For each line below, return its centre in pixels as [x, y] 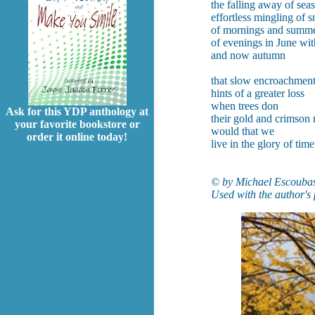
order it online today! [77, 137]
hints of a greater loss [258, 93]
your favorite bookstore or [77, 124]
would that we [243, 131]
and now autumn [248, 55]
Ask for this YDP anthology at [77, 112]
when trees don [245, 106]
